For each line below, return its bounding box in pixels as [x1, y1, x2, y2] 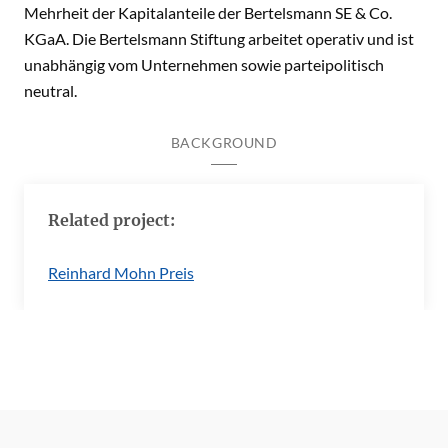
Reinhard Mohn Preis [48, 263, 194, 282]
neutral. [24, 81, 77, 100]
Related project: [48, 210, 175, 230]
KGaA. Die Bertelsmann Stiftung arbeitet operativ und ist [24, 29, 414, 48]
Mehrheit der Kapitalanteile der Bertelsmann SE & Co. [24, 3, 392, 22]
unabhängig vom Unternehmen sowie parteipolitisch [24, 55, 384, 74]
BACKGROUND [170, 134, 278, 151]
